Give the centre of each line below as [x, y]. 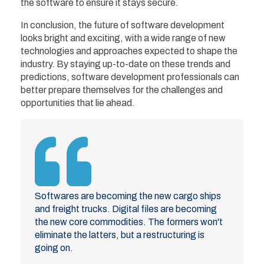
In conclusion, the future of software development [123, 25]
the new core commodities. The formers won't [129, 222]
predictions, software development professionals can [130, 77]
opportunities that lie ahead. [78, 103]
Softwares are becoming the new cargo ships [128, 196]
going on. [54, 247]
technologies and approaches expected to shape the [129, 51]
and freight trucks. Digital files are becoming [126, 209]
